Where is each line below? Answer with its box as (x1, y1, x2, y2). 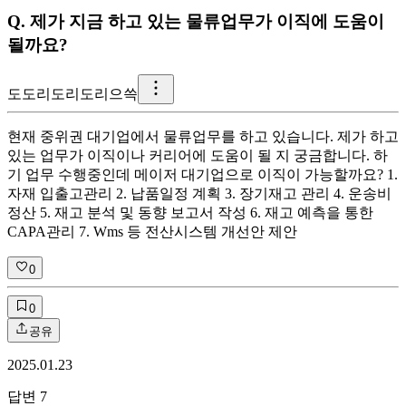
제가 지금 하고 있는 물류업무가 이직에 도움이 (30, 12, 384, 32)
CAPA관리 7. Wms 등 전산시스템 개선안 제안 (7, 223, 297, 239)
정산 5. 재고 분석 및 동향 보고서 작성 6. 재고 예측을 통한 (7, 204, 373, 220)
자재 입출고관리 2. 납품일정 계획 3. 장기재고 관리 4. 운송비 (7, 185, 391, 201)
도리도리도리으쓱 (22, 85, 138, 101)
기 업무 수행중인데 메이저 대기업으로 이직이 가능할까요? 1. (7, 166, 398, 182)
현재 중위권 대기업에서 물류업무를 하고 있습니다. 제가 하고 (7, 128, 399, 144)
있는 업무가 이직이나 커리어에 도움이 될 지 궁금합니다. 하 (7, 147, 388, 163)
